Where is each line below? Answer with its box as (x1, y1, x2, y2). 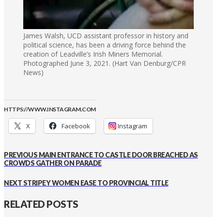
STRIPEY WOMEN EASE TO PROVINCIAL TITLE (22, 178, 169, 187)
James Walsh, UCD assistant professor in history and (23, 31, 188, 40)
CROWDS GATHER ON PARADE (4, 159, 102, 168)
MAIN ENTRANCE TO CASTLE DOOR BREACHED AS (37, 151, 198, 159)
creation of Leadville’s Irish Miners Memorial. (23, 49, 163, 59)
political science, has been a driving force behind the (23, 40, 186, 49)
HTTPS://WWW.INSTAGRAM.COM (4, 105, 96, 113)
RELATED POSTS (4, 198, 78, 210)
